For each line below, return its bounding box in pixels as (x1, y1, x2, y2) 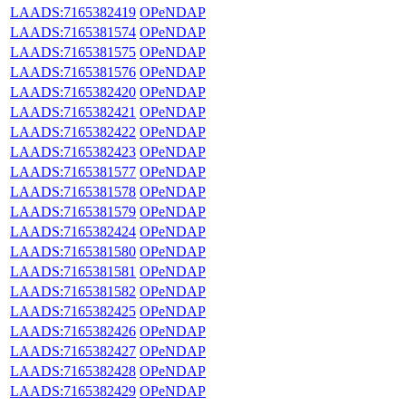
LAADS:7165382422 (10, 123, 136, 140)
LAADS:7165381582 (10, 283, 136, 299)
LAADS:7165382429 (10, 382, 136, 399)
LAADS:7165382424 (10, 223, 136, 239)
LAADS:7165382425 (10, 303, 136, 319)
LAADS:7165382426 (10, 323, 136, 339)
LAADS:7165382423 (10, 143, 136, 159)
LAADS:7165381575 (10, 43, 136, 60)
